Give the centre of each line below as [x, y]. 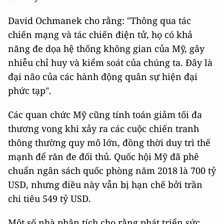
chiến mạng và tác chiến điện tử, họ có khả [100, 35]
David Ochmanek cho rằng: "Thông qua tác [99, 21]
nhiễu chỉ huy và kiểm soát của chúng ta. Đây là [110, 63]
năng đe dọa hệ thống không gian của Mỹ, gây [106, 49]
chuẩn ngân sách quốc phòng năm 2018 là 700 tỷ [112, 171]
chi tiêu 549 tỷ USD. [49, 199]
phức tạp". [30, 91]
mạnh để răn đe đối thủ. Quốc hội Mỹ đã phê [103, 157]
